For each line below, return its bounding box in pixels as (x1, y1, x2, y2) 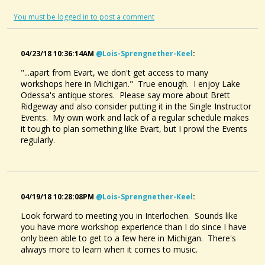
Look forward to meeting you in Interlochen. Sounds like (21, 209, 238, 221)
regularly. (21, 134, 55, 146)
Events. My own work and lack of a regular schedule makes (21, 111, 249, 123)
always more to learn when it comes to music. (21, 243, 198, 255)
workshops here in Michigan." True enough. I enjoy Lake (21, 77, 240, 89)
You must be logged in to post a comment (14, 11, 154, 22)
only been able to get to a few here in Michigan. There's (21, 232, 236, 244)
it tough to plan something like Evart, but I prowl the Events (21, 122, 247, 134)
